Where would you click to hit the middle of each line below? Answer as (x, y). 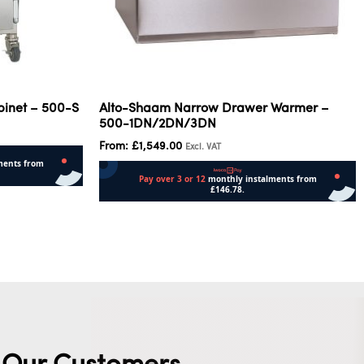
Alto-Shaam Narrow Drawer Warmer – (214, 108)
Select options (140, 215)
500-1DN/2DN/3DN (158, 124)
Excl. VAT (203, 147)
